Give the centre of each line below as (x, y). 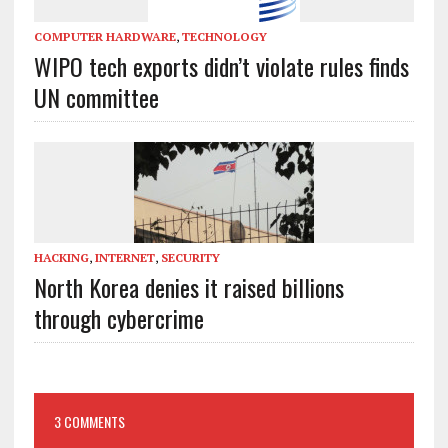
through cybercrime (118, 318)
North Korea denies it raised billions (188, 287)
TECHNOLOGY (224, 37)
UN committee (96, 97)
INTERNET (124, 258)
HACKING (61, 258)
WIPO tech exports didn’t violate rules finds (221, 66)
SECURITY (190, 258)
